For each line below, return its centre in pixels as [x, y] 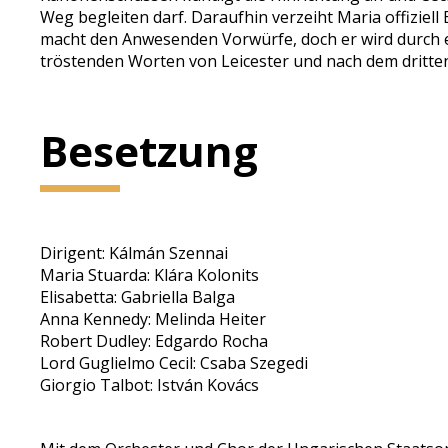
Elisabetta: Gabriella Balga [138, 297]
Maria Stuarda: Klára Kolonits [150, 275]
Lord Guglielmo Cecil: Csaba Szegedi [174, 363]
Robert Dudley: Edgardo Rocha [154, 341]
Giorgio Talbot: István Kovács [150, 385]
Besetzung [149, 150]
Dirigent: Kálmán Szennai [134, 253]
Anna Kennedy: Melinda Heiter [153, 319]
